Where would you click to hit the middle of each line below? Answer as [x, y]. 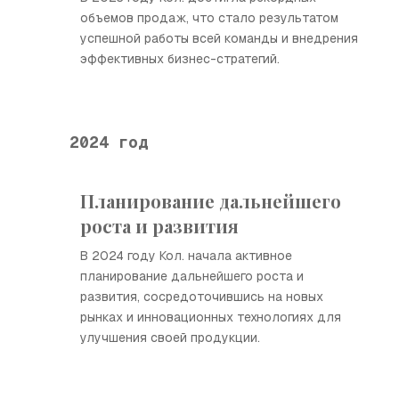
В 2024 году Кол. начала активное [186, 256]
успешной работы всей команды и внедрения [219, 38]
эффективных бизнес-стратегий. [180, 59]
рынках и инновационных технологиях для [211, 317]
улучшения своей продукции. [170, 338]
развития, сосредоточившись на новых [202, 297]
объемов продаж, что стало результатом [209, 18]
